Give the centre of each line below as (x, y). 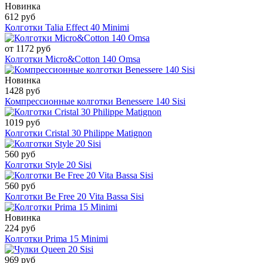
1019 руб (22, 123)
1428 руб (22, 91)
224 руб (20, 228)
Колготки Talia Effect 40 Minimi (67, 28)
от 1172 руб (28, 49)
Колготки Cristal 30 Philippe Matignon (78, 133)
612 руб (20, 17)
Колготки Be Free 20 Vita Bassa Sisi (74, 197)
